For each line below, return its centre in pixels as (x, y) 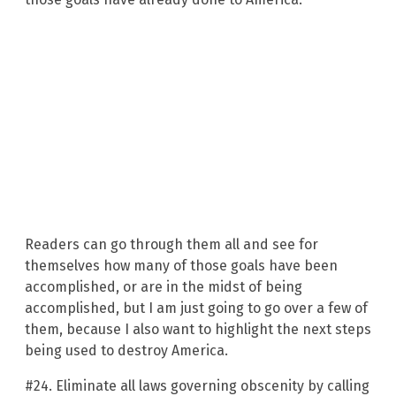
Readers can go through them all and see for (171, 244)
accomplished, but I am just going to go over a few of (196, 308)
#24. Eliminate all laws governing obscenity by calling (197, 385)
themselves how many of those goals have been (181, 265)
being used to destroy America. (126, 350)
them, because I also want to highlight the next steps (198, 329)
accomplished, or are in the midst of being (164, 286)
